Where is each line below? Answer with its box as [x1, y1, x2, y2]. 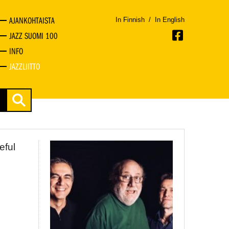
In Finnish [116, 16, 145, 24]
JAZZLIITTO [9, 61, 40, 72]
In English [155, 16, 185, 24]
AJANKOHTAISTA [9, 15, 55, 26]
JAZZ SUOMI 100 [9, 30, 58, 41]
